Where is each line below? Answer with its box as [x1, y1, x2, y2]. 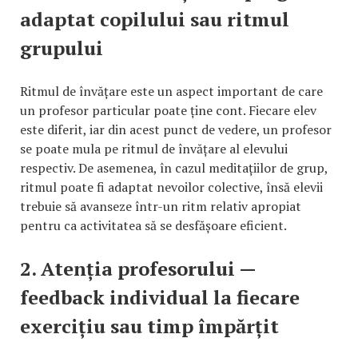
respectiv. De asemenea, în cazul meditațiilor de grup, [20, 158, 328, 177]
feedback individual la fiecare [20, 284, 300, 310]
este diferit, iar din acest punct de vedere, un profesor [20, 120, 332, 138]
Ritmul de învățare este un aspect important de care [20, 82, 323, 100]
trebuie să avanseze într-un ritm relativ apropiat [20, 197, 301, 215]
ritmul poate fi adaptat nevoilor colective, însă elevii [20, 177, 323, 196]
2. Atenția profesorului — [20, 255, 256, 281]
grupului [20, 34, 103, 61]
